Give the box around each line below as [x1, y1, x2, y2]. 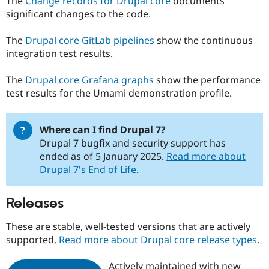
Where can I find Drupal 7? [40, 122, 166, 136]
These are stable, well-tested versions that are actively [6, 220, 250, 234]
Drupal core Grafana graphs [25, 73, 154, 87]
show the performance [154, 73, 261, 87]
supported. [6, 233, 59, 247]
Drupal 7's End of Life [40, 162, 136, 176]
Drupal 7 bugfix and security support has [40, 136, 226, 150]
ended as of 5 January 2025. [40, 149, 166, 163]
